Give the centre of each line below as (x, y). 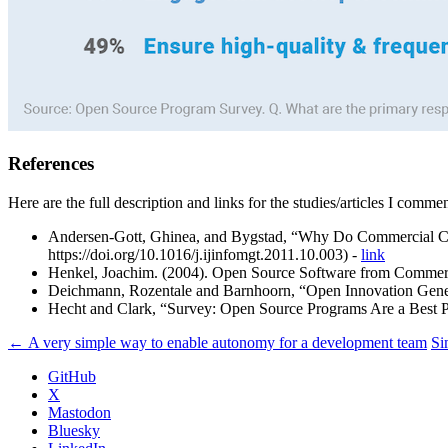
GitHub (72, 376)
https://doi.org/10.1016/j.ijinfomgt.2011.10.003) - (204, 254)
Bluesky (74, 430)
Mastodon (79, 412)
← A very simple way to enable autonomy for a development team (217, 342)
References (53, 164)
